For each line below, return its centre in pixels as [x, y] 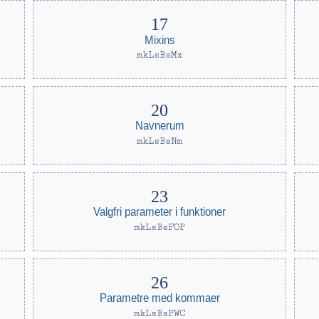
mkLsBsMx [159, 55]
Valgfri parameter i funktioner [159, 212]
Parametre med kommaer [159, 298]
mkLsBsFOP [159, 227]
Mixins [159, 40]
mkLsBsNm [159, 141]
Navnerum [159, 126]
